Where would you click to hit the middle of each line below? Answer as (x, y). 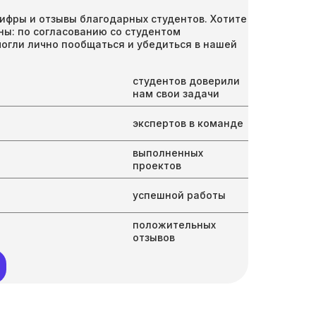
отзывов (154, 237)
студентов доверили (186, 81)
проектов (157, 165)
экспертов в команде (188, 123)
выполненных (168, 153)
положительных (174, 225)
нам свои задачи (176, 93)
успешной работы (179, 195)
